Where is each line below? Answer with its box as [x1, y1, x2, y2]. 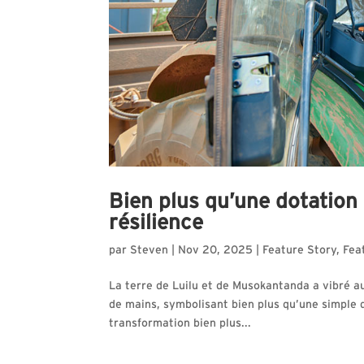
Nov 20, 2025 [178, 244, 253, 256]
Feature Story [262, 244, 337, 256]
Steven [130, 244, 169, 256]
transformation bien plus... [109, 317, 252, 329]
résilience [109, 211, 204, 233]
